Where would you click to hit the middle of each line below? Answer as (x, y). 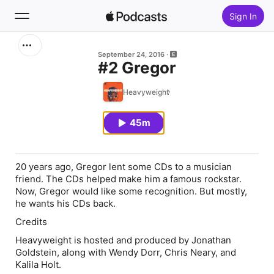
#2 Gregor (137, 68)
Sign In (243, 16)
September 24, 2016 (131, 54)
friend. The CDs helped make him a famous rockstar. (128, 179)
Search (45, 55)
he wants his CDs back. (65, 203)
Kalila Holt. (39, 265)
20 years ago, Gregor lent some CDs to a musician (124, 167)
